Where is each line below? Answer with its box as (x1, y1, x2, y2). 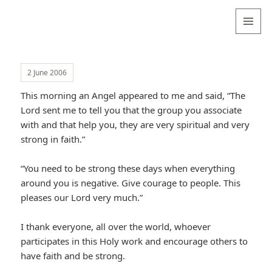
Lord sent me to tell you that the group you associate (21, 104, 242, 117)
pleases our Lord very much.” (21, 191, 143, 204)
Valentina (10, 8, 75, 26)
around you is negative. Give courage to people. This (21, 177, 241, 189)
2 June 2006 (27, 67, 67, 78)
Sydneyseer (10, 25, 87, 44)
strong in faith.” (21, 133, 86, 146)
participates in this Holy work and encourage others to (21, 235, 248, 248)
